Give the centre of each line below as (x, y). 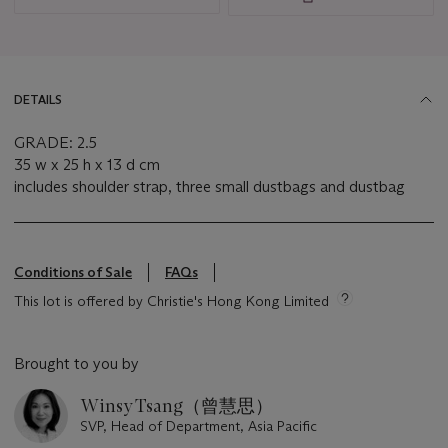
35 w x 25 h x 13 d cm (87, 165)
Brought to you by (76, 364)
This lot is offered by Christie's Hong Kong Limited (171, 301)
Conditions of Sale (73, 272)
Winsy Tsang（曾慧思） (176, 406)
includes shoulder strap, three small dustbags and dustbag (209, 187)
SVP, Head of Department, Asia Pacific (198, 426)
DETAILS (38, 100)
